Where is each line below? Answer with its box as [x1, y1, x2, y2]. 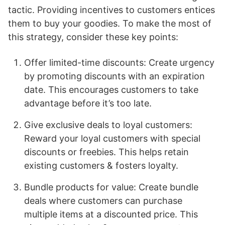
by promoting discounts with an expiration [24, 71, 205, 81]
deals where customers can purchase [24, 195, 182, 206]
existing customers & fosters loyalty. [24, 160, 178, 171]
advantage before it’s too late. [24, 98, 152, 108]
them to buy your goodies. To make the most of [8, 18, 211, 29]
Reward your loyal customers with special [24, 133, 200, 144]
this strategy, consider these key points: [8, 32, 178, 42]
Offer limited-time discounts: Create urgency [24, 57, 214, 68]
